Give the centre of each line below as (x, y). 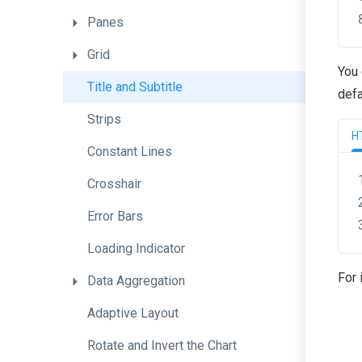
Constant (114, 152)
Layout (160, 313)
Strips (104, 119)
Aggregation (151, 281)
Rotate (107, 345)
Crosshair (114, 184)
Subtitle (161, 87)
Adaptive (114, 313)
